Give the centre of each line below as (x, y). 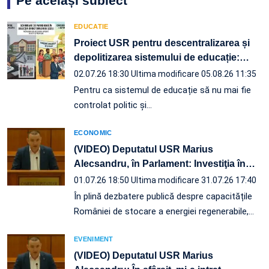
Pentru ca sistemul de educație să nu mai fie (162, 90)
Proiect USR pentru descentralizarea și (162, 43)
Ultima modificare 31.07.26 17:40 (194, 180)
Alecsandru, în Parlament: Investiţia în (160, 163)
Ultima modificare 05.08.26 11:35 (194, 74)
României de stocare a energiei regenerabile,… (164, 211)
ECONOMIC (93, 132)
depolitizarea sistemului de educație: (157, 57)
